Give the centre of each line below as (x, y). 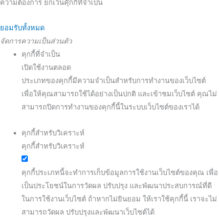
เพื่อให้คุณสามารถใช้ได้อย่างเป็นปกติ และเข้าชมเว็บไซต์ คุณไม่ (119, 94)
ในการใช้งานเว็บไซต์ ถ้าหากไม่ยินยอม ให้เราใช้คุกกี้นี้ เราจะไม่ (119, 199)
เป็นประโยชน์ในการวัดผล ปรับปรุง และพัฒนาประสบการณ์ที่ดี (116, 186)
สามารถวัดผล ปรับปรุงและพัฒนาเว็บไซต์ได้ (88, 212)
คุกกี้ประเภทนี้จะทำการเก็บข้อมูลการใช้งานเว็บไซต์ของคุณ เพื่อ (120, 172)
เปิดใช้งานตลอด (46, 68)
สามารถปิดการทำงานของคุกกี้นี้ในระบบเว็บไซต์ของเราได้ (110, 107)
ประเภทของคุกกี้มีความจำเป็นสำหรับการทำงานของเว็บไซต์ (113, 81)
